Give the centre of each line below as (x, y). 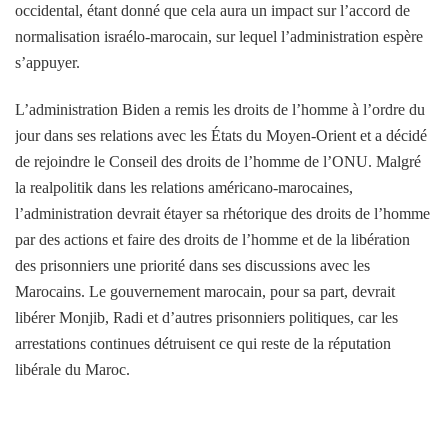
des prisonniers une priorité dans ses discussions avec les (192, 265)
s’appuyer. (47, 62)
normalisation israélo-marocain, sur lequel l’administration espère (219, 36)
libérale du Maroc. (72, 369)
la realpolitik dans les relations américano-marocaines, (184, 187)
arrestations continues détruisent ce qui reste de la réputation (203, 343)
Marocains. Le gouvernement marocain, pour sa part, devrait (205, 291)
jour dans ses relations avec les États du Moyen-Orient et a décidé (221, 135)
